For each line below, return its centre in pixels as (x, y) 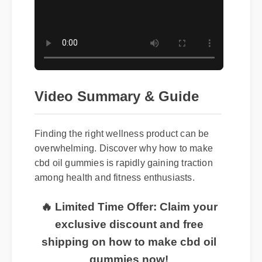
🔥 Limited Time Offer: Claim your (129, 206)
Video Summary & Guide (116, 95)
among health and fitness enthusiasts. (114, 176)
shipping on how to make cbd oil (129, 241)
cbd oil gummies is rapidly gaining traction (123, 162)
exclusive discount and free (129, 223)
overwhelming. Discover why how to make (123, 147)
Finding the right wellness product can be (121, 132)
